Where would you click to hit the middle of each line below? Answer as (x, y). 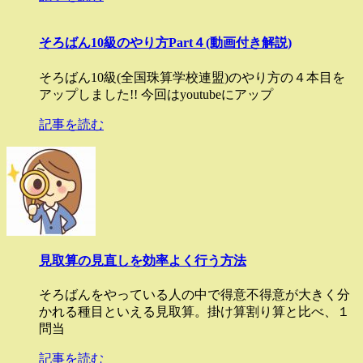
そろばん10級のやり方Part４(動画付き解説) (165, 43)
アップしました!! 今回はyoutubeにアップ (156, 94)
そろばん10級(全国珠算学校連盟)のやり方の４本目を (192, 77)
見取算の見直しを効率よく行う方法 (143, 260)
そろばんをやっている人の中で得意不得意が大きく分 (194, 295)
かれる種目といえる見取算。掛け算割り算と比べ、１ (194, 312)
